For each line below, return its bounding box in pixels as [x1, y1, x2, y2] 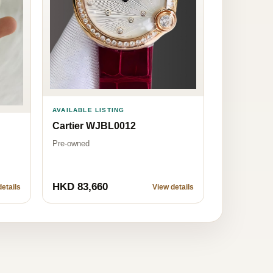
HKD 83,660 [52, 180, 108, 193]
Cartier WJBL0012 [52, 121, 136, 131]
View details [152, 182, 194, 191]
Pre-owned [52, 139, 90, 148]
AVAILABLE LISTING [52, 107, 125, 113]
